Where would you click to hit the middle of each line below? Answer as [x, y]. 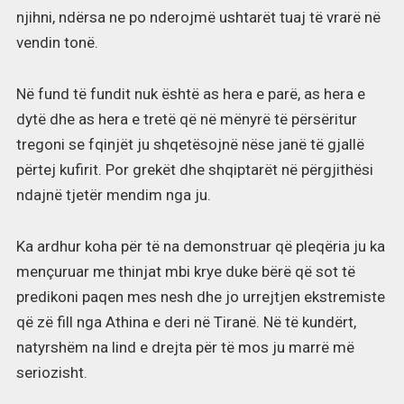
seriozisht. [51, 372]
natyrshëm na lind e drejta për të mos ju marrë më [185, 347]
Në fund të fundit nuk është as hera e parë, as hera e [190, 93]
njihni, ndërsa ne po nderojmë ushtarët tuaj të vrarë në [198, 17]
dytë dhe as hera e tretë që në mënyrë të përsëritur [186, 119]
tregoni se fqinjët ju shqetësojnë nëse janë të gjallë [190, 144]
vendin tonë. [57, 42]
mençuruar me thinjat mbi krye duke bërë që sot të [185, 271]
